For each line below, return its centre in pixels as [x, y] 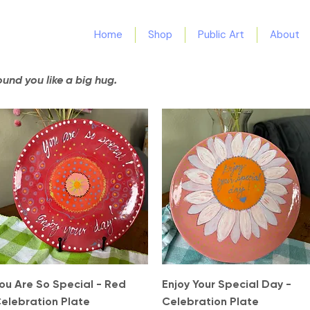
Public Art [221, 35]
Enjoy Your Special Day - [227, 284]
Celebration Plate [210, 301]
